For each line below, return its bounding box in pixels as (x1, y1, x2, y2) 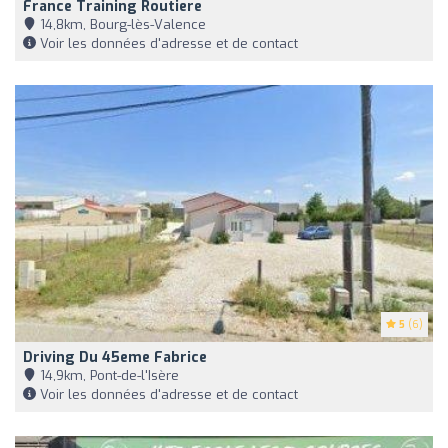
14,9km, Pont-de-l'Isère (36, 366, 179, 384)
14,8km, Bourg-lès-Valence (36, 15, 206, 33)
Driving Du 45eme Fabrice (23, 347, 207, 367)
